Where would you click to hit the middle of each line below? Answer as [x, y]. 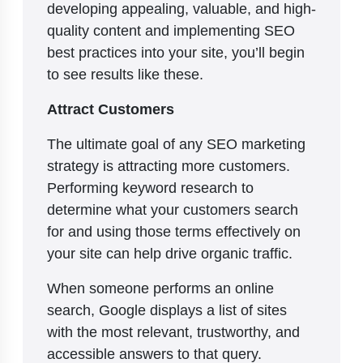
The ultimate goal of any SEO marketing [176, 144]
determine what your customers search [173, 209]
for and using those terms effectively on [174, 231]
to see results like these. [125, 74]
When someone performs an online [160, 288]
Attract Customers [113, 109]
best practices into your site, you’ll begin [176, 52]
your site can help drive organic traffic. [172, 253]
